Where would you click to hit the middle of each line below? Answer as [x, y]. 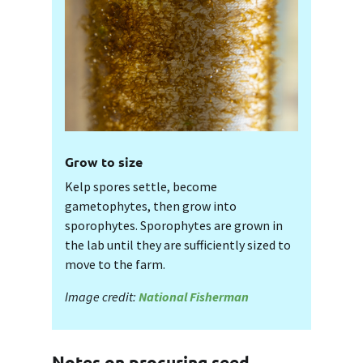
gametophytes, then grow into [151, 206]
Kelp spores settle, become [141, 187]
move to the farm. [115, 265]
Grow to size [104, 162]
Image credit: [102, 297]
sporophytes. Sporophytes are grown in [174, 226]
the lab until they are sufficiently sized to [178, 245]
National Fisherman [194, 297]
